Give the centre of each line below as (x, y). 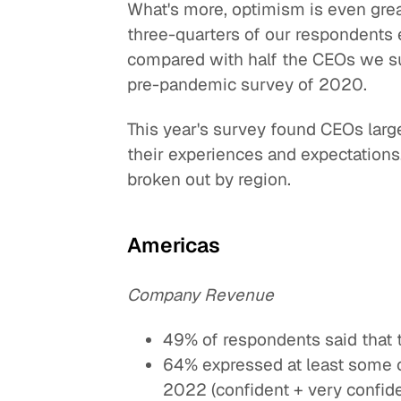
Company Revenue (201, 294)
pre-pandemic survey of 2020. (247, 84)
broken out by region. (209, 180)
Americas (174, 246)
